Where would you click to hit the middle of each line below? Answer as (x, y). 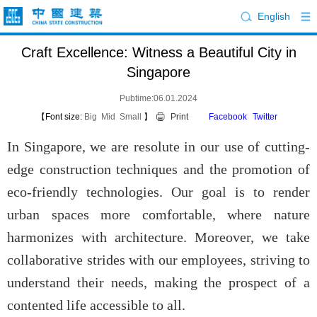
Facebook (227, 117)
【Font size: (59, 117)
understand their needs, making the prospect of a (158, 282)
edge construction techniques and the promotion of (158, 169)
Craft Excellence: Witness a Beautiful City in (158, 52)
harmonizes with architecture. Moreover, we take (158, 237)
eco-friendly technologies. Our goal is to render (158, 192)
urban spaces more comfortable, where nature (158, 214)
